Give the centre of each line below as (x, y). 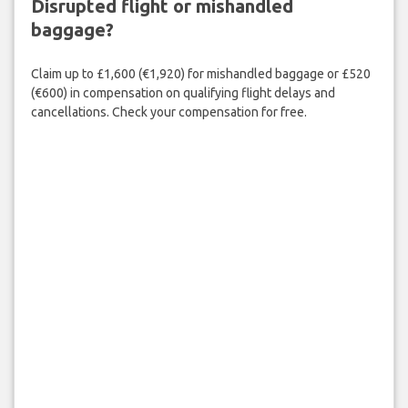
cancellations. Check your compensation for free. (168, 112)
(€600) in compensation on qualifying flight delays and (183, 93)
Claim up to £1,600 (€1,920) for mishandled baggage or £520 (200, 74)
